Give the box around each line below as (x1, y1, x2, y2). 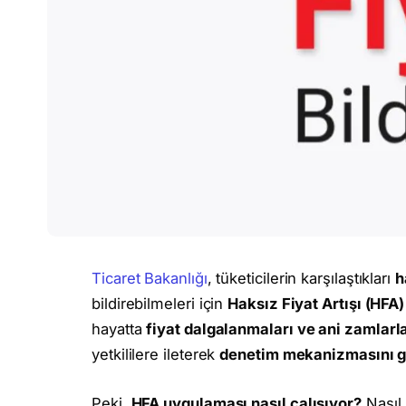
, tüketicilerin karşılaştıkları (207, 269, 395, 287)
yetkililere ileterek (92, 345, 220, 363)
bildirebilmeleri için (92, 295, 228, 313)
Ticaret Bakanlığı (92, 269, 208, 287)
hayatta (92, 320, 147, 338)
